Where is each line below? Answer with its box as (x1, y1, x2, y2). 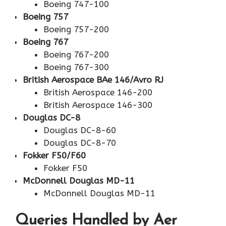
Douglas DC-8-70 (43, 137, 116, 148)
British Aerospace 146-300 (43, 99, 152, 110)
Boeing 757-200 (43, 24, 109, 34)
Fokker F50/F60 (23, 150, 86, 160)
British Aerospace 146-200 (43, 87, 152, 97)
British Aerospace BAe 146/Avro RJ (23, 74, 163, 85)
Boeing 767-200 (43, 49, 109, 60)
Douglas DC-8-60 (43, 125, 116, 135)
